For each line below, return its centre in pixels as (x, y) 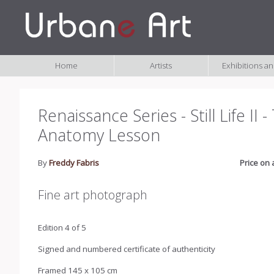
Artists (161, 65)
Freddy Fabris (74, 162)
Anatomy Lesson (99, 135)
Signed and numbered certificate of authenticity (128, 249)
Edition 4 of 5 (62, 227)
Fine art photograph (93, 194)
